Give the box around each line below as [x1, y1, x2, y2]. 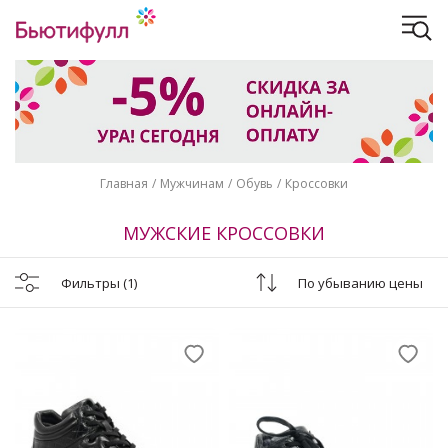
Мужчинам [160, 175, 224, 192]
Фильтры [61, 273, 123, 292]
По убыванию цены [298, 273, 423, 292]
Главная [100, 175, 148, 192]
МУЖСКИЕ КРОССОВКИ [123, 221, 325, 245]
